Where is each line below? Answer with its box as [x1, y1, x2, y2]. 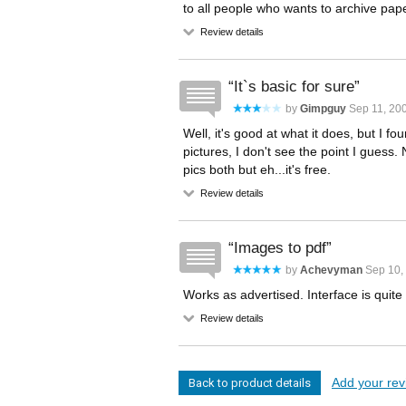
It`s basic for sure [234, 78, 354, 95]
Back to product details [188, 376, 311, 390]
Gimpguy [300, 102, 346, 115]
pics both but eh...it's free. [183, 162, 331, 177]
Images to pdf [234, 239, 326, 256]
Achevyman [300, 264, 362, 276]
